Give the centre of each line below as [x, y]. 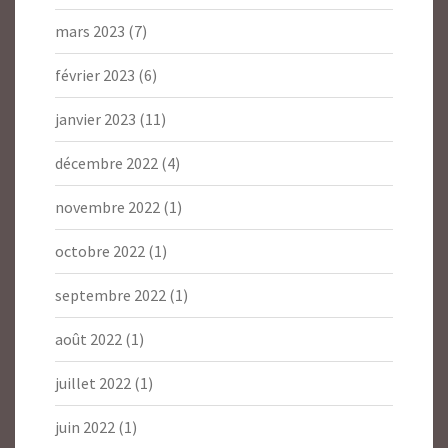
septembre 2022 [110, 295]
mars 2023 [90, 31]
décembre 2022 [106, 163]
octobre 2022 [100, 251]
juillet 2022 [93, 383]
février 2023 [95, 75]
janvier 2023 [95, 119]
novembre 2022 [107, 207]
